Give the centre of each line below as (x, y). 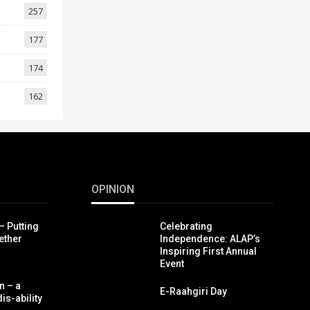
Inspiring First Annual (208, 252)
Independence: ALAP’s (210, 239)
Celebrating (186, 227)
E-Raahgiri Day (193, 292)
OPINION (113, 190)
